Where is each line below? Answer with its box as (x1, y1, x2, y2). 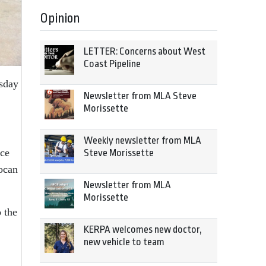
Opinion (40, 11, 80, 26)
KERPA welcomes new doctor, (84, 224, 202, 235)
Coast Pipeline (84, 58, 141, 69)
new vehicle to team (84, 236, 164, 248)
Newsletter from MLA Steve (84, 90, 197, 102)
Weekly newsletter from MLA (84, 135, 201, 146)
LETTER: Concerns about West (84, 46, 205, 57)
